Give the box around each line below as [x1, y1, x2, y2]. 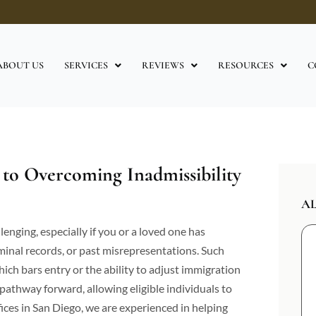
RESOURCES [217, 59, 274, 71]
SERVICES [63, 59, 108, 71]
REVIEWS [141, 59, 184, 71]
